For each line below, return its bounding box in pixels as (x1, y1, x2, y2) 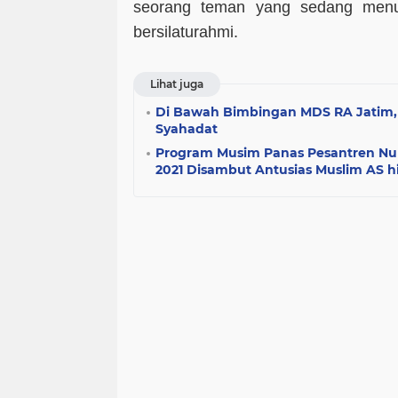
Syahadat (155, 121, 218, 137)
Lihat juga (150, 77, 203, 91)
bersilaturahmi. (133, 23, 243, 41)
